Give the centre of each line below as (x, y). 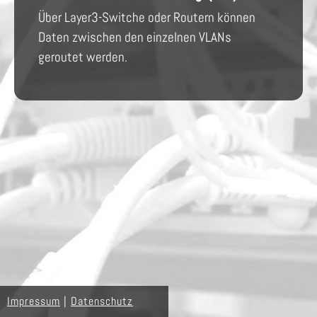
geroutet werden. (82, 57)
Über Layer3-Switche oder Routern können (146, 17)
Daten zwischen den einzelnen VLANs (134, 37)
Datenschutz (102, 301)
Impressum (34, 301)
